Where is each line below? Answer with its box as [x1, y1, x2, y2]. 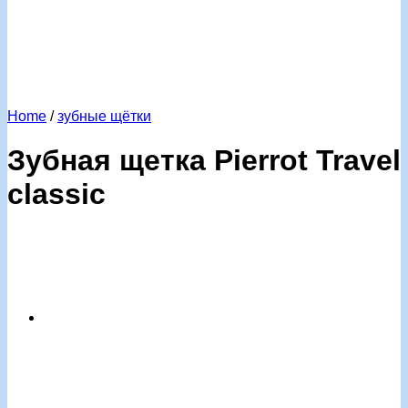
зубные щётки [57, 107, 151, 124]
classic [7, 178, 106, 211]
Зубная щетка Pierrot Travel [7, 144, 401, 178]
